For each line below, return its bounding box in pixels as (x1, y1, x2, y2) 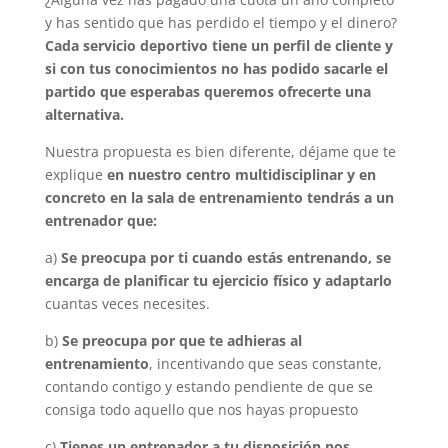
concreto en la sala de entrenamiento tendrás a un (44, 188, 394, 208)
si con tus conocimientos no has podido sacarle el (44, 59, 388, 79)
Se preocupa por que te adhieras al (61, 331, 302, 351)
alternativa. (44, 105, 128, 125)
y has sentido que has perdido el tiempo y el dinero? (44, 13, 397, 33)
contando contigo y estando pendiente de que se (44, 377, 373, 397)
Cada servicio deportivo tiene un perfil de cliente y (44, 36, 393, 56)
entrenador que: (44, 211, 157, 231)
